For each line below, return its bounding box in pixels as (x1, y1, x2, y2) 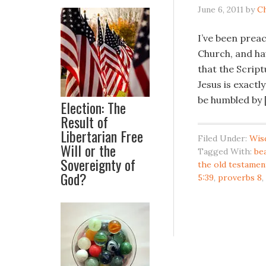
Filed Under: (198, 133, 249, 144)
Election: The (61, 97, 126, 118)
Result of (61, 111, 108, 132)
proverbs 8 (218, 172, 262, 183)
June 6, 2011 (198, 4, 243, 15)
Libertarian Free (61, 125, 143, 147)
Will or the (61, 140, 116, 161)
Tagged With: (198, 146, 254, 157)
